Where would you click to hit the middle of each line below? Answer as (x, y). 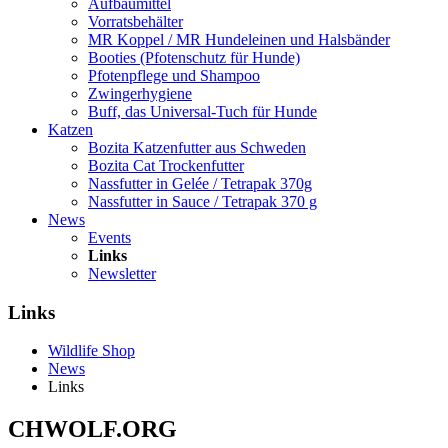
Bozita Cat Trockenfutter (166, 165)
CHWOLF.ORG (92, 429)
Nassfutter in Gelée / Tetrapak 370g (200, 183)
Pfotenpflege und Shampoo (174, 75)
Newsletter (122, 273)
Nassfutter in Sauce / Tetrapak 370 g (202, 201)
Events (109, 237)
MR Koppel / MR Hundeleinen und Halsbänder (239, 39)
